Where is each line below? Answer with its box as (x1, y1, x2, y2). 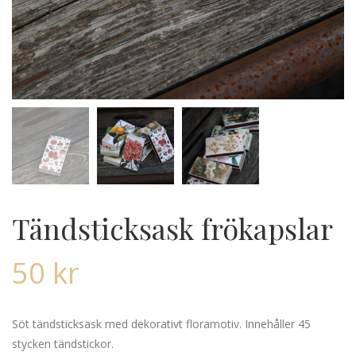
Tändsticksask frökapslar (12, 208, 333, 247)
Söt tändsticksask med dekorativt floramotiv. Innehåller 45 (12, 315, 311, 331)
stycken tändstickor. (12, 335, 114, 351)
